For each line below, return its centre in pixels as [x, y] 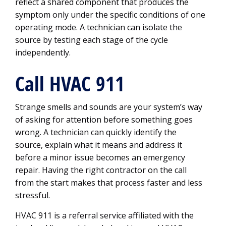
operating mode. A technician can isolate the [99, 27]
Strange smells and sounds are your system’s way [109, 107]
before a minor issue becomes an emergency [100, 157]
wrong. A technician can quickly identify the [96, 132]
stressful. [33, 195]
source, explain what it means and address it [99, 145]
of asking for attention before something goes [104, 120]
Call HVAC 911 [70, 84]
